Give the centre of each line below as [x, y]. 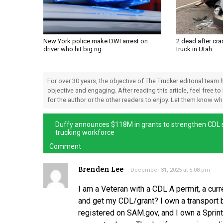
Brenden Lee [101, 170]
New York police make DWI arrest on [96, 41]
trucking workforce [85, 133]
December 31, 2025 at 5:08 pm [170, 170]
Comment [65, 147]
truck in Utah [194, 49]
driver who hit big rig [72, 49]
